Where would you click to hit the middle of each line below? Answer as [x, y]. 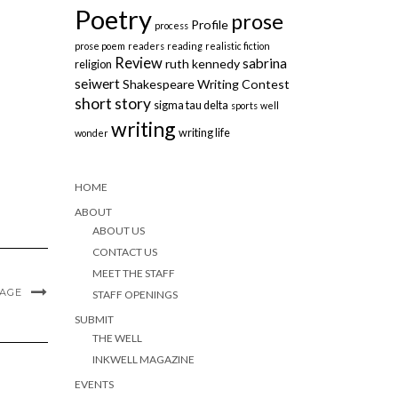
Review [138, 63]
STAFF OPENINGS [135, 295]
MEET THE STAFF [133, 273]
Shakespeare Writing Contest [206, 84]
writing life [204, 133]
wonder [91, 133]
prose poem [99, 46]
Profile [209, 24]
